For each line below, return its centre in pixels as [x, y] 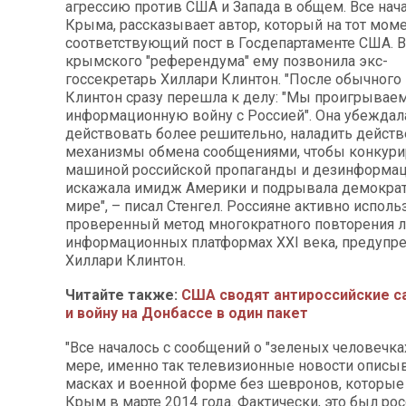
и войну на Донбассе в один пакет [187, 313]
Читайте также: [123, 295]
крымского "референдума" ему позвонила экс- [227, 61]
